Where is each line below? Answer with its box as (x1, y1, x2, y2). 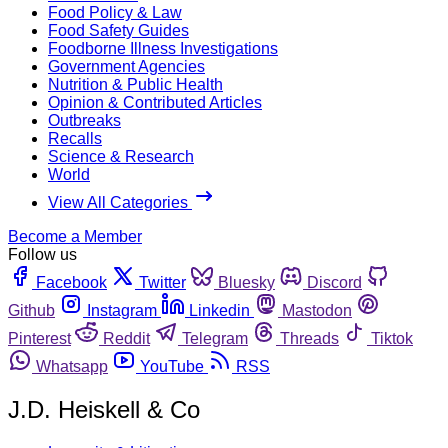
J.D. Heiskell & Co (8, 395, 200, 423)
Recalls (48, 129, 102, 147)
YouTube (140, 357, 204, 375)
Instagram (87, 301, 157, 319)
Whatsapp (36, 357, 108, 375)
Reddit (103, 329, 150, 347)
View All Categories (48, 193, 192, 211)
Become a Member (8, 227, 142, 245)
